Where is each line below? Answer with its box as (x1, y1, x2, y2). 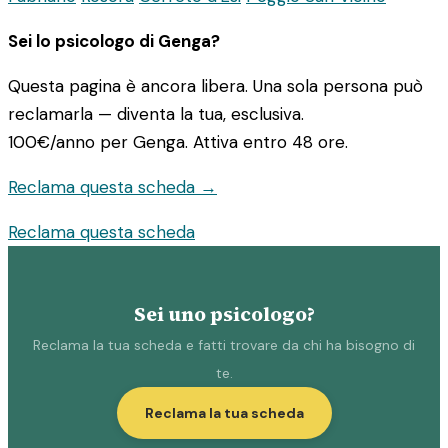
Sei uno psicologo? (133, 300, 315, 328)
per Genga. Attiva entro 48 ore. (95, 131, 348, 154)
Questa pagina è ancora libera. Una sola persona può (8, 75, 423, 98)
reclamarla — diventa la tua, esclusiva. (8, 103, 304, 126)
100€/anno (8, 131, 95, 154)
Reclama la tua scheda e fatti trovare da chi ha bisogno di (33, 335, 415, 354)
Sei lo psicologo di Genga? (8, 30, 220, 53)
